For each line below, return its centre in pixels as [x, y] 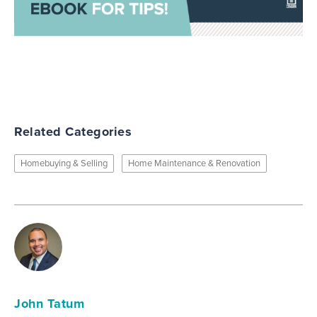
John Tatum [49, 304]
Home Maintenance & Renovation [194, 163]
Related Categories [73, 132]
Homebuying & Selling [64, 163]
